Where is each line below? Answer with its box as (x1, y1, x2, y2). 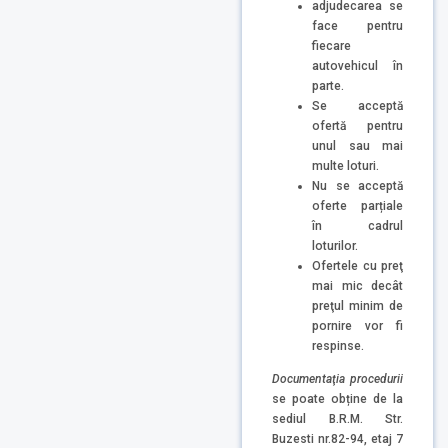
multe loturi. (312, 158, 379, 173)
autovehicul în (312, 58, 403, 73)
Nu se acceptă (312, 178, 403, 193)
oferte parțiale (312, 198, 403, 213)
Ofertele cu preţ (312, 258, 403, 273)
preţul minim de (312, 298, 403, 313)
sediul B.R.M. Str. (272, 412, 403, 427)
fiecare (312, 38, 351, 53)
